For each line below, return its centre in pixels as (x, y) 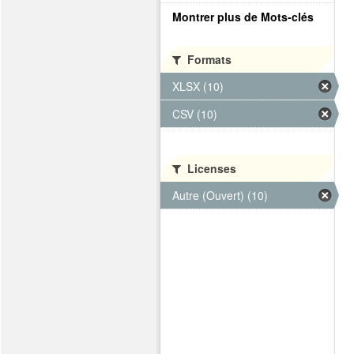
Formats (208, 59)
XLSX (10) (198, 86)
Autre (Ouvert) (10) (220, 195)
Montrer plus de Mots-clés (243, 17)
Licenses (210, 168)
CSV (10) (195, 114)
